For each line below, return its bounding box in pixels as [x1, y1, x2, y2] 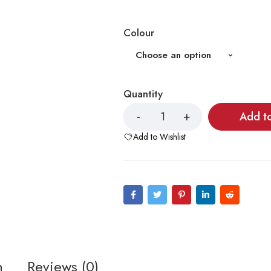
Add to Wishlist [133, 131, 186, 143]
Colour [123, 25, 155, 40]
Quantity [123, 87, 163, 101]
